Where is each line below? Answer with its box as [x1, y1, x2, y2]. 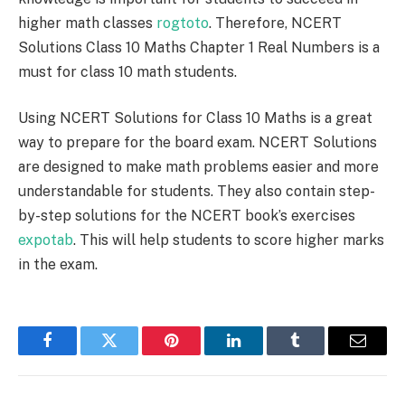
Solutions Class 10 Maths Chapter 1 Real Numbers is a [18, 38, 380, 56]
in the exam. [18, 256, 98, 274]
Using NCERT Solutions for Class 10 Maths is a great [18, 109, 372, 127]
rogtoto [156, 14, 209, 32]
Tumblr [294, 345, 343, 363]
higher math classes [18, 14, 156, 32]
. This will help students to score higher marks [73, 231, 384, 250]
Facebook [45, 345, 109, 363]
